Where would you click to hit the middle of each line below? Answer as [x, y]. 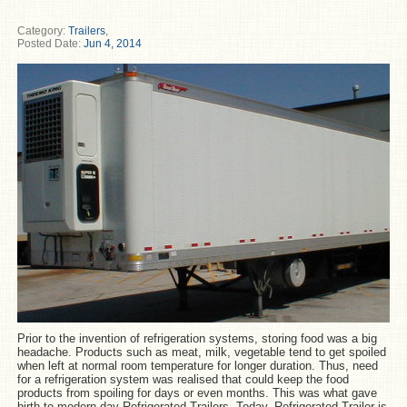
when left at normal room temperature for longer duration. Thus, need [197, 365]
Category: [42, 30]
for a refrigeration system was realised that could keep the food [183, 379]
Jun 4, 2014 [112, 43]
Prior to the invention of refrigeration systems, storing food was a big [197, 338]
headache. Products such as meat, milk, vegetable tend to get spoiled [201, 352]
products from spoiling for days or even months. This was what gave [197, 392]
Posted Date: [50, 43]
